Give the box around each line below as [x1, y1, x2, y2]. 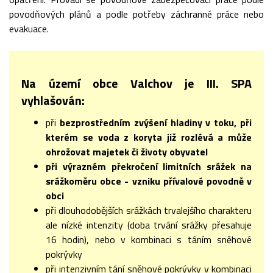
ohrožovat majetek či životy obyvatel [46, 144, 208, 159]
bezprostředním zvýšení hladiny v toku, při [59, 115, 252, 130]
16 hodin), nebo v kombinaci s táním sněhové [46, 232, 252, 247]
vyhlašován [21, 91, 82, 110]
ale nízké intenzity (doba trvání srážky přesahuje [46, 218, 252, 232]
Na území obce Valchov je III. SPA [21, 74, 252, 93]
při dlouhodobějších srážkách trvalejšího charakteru [46, 203, 252, 218]
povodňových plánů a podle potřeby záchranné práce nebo [9, 7, 264, 21]
